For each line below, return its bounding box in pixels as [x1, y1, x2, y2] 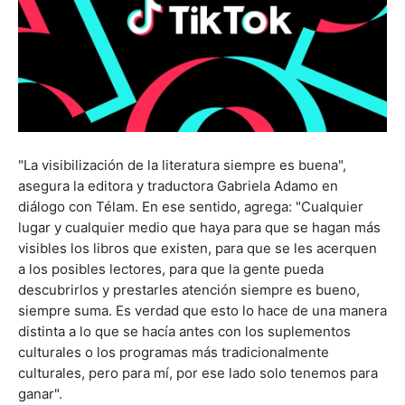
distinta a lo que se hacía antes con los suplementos [18, 322, 351, 340]
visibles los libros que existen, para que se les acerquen [18, 239, 377, 257]
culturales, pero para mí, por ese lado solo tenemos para [18, 363, 378, 381]
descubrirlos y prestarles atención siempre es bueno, [18, 280, 360, 298]
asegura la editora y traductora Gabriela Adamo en [18, 176, 338, 194]
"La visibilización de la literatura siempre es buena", [18, 155, 346, 174]
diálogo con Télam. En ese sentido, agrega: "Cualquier [18, 197, 363, 215]
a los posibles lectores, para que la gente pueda [18, 259, 324, 278]
